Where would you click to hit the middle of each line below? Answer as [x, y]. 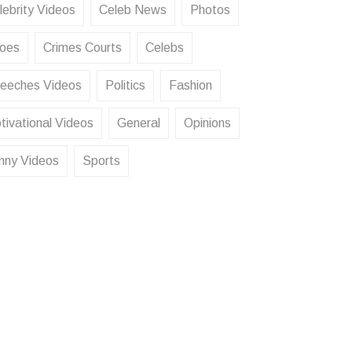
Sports [101, 161]
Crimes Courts [82, 48]
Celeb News [132, 10]
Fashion [190, 85]
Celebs [164, 48]
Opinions [207, 123]
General [138, 123]
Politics [125, 85]
